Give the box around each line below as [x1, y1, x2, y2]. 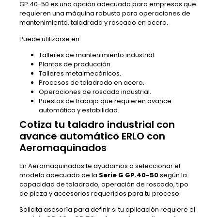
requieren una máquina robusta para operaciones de [19, 9, 190, 18]
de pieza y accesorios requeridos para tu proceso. [19, 188, 181, 198]
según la [158, 170, 187, 180]
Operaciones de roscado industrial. [39, 87, 151, 96]
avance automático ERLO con [19, 129, 165, 143]
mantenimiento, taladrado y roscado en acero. [19, 18, 168, 28]
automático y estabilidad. [39, 105, 119, 115]
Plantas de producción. [39, 59, 112, 69]
